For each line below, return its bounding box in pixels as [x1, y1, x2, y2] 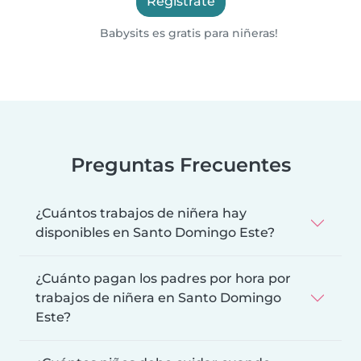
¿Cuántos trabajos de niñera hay [35, 205, 247, 221]
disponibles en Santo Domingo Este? [35, 224, 275, 240]
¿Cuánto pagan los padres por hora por [35, 270, 291, 286]
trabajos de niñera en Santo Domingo [35, 289, 281, 305]
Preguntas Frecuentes [70, 152, 291, 176]
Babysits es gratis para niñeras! [97, 25, 279, 40]
